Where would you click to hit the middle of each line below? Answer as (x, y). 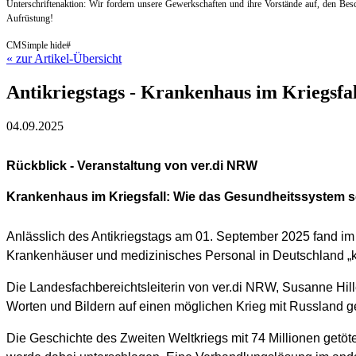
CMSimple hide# (39, 46)
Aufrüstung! (30, 19)
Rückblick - (42, 165)
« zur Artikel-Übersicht (64, 59)
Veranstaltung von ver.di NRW (167, 165)
